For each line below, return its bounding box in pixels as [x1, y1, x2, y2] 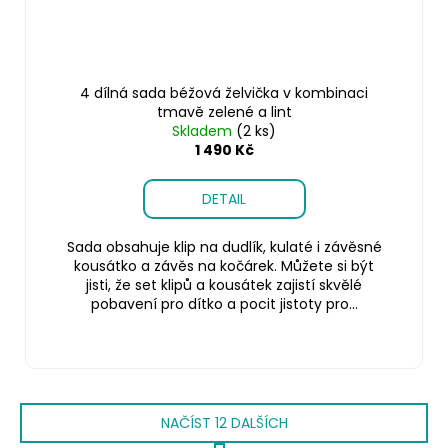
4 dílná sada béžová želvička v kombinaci [80, 82, 368, 103]
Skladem [172, 120, 236, 141]
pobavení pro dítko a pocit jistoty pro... [90, 293, 358, 314]
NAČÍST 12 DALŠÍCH [160, 412, 288, 433]
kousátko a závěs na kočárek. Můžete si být [74, 255, 374, 276]
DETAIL [202, 188, 246, 209]
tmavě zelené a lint [156, 101, 292, 122]
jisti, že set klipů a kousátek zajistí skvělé [86, 274, 362, 295]
